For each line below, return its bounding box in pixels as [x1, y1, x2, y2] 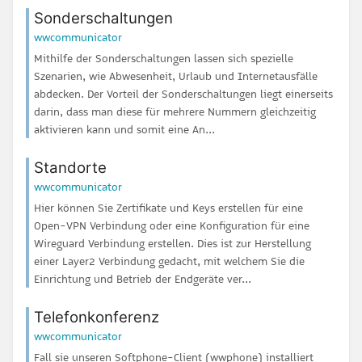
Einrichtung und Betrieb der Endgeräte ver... [34, 271, 251, 287]
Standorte [34, 158, 107, 177]
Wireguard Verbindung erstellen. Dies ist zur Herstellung [34, 236, 311, 251]
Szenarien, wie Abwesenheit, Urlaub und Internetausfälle [34, 68, 318, 83]
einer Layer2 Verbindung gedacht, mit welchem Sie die [34, 254, 305, 269]
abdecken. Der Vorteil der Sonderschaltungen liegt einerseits [34, 86, 333, 101]
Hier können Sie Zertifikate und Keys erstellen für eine [34, 200, 303, 216]
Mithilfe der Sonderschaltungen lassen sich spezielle [34, 50, 293, 65]
